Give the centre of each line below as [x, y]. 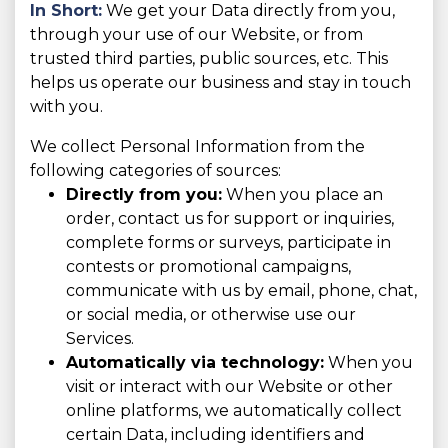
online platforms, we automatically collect [234, 411]
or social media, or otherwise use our [211, 315]
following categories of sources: [155, 171]
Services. [100, 339]
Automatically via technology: [195, 363]
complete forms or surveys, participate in [228, 243]
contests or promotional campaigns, [208, 267]
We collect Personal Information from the [197, 147]
